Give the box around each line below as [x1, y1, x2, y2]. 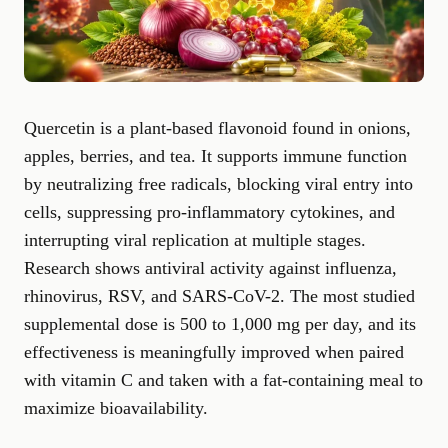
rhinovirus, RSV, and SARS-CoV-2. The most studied [24, 286, 415, 306]
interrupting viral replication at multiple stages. [24, 230, 366, 250]
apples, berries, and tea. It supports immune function [24, 146, 407, 166]
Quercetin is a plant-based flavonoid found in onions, [24, 118, 411, 138]
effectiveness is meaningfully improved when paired [24, 342, 404, 362]
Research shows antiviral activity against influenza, [24, 258, 397, 278]
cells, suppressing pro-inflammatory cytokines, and [24, 202, 395, 222]
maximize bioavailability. [24, 398, 208, 418]
